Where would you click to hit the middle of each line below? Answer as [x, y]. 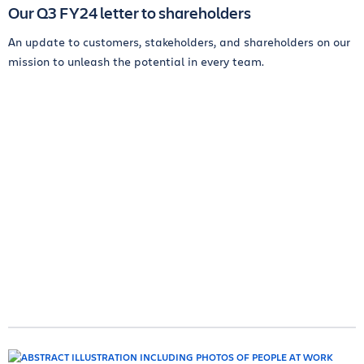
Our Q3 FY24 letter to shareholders [130, 13]
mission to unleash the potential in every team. [136, 61]
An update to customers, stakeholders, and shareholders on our [179, 42]
